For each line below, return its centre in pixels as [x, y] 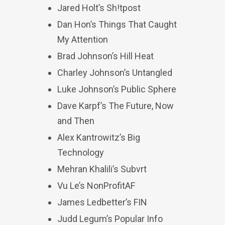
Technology [81, 152]
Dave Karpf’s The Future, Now [116, 106]
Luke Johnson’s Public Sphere [117, 89]
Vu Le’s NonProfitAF [96, 186]
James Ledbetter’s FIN [102, 202]
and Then [76, 121]
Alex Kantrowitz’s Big [99, 137]
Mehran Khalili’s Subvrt [102, 169]
